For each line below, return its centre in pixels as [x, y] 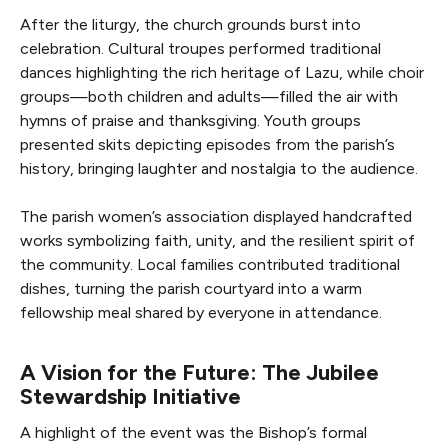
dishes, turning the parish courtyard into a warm [191, 288]
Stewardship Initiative [130, 396]
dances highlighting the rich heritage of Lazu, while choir [222, 72]
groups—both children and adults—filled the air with [209, 96]
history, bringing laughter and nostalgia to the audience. [219, 168]
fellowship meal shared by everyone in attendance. [201, 312]
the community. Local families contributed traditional [210, 264]
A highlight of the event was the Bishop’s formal [193, 432]
